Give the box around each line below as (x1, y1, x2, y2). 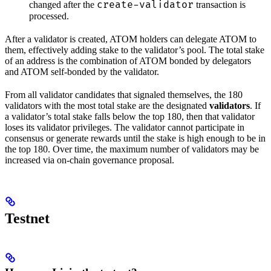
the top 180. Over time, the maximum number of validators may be (5, 144, 259, 155)
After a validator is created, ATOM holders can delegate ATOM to (5, 34, 256, 45)
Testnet (5, 211, 50, 227)
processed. (29, 11, 69, 22)
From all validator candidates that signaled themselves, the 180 (5, 90, 243, 100)
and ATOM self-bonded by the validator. (5, 67, 159, 77)
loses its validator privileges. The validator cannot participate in (5, 122, 244, 133)
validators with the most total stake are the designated (5, 100, 209, 111)
